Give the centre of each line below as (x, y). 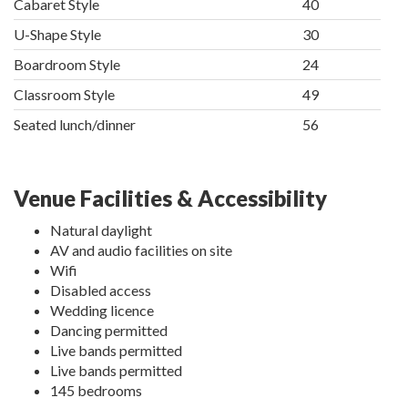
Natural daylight (101, 230)
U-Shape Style (57, 35)
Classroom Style (64, 95)
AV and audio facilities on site (141, 250)
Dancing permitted (109, 331)
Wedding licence (102, 311)
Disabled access (101, 291)
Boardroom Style (67, 65)
